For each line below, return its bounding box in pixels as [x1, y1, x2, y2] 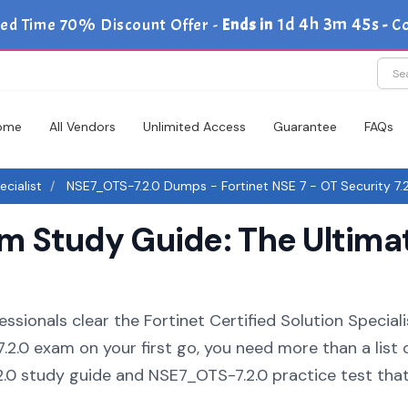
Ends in [217, 15, 276, 36]
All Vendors [49, 118, 116, 135]
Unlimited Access [143, 118, 246, 135]
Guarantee [273, 118, 337, 135]
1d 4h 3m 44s [275, 13, 381, 36]
